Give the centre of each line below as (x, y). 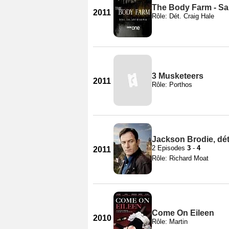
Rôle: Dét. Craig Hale (183, 16)
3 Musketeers (178, 76)
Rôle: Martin (170, 221)
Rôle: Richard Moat (180, 158)
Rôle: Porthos (172, 84)
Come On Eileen (183, 213)
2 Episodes (169, 148)
